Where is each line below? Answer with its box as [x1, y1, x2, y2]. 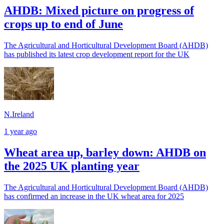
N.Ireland [4, 110, 34, 119]
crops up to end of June [4, 17, 123, 30]
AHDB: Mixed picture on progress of [4, 3, 194, 17]
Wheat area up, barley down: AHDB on [4, 146, 206, 159]
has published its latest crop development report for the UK [4, 49, 189, 58]
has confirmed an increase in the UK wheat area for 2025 [4, 192, 184, 201]
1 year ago [4, 127, 37, 136]
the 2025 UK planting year [4, 159, 139, 173]
